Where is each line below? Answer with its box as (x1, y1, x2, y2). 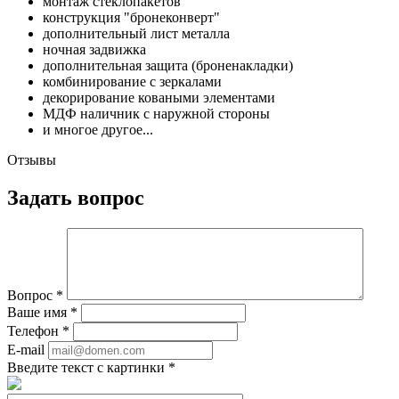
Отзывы (7, 152, 56, 168)
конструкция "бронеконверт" (43, 10, 220, 26)
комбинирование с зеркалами (43, 74, 222, 90)
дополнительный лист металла (43, 26, 230, 42)
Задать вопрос (7, 186, 144, 210)
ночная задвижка (43, 42, 146, 58)
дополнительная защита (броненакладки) (43, 58, 293, 74)
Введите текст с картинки (7, 360, 168, 376)
